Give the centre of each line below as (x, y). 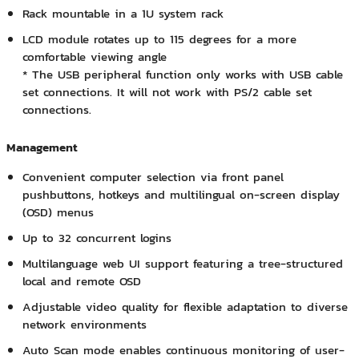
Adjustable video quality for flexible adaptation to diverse (185, 307)
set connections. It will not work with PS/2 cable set (167, 92)
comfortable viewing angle (94, 57)
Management (42, 147)
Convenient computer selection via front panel (153, 177)
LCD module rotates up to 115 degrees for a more (159, 39)
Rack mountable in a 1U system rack (123, 14)
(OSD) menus (58, 212)
